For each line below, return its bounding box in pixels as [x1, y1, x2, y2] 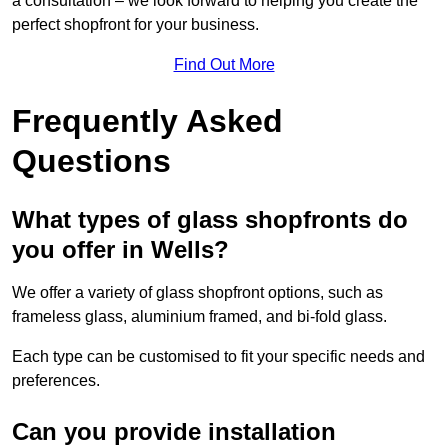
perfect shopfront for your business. [12, 16, 259, 34]
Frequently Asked [12, 103, 283, 140]
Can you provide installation [12, 418, 336, 446]
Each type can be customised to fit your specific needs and [12, 348, 425, 366]
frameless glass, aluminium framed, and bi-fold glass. [12, 308, 387, 326]
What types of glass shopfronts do [12, 206, 408, 234]
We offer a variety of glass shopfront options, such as [12, 284, 383, 302]
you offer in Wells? [12, 236, 229, 264]
